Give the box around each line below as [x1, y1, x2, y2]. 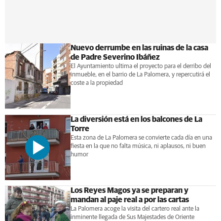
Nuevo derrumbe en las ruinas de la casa [70, 43, 208, 52]
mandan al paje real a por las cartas [70, 196, 189, 204]
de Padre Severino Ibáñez [70, 53, 160, 61]
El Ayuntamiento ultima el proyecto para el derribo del [70, 63, 211, 70]
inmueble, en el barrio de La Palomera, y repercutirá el [70, 71, 210, 78]
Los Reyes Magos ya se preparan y [70, 186, 188, 195]
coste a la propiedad [70, 79, 123, 86]
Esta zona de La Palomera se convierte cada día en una [70, 134, 212, 141]
